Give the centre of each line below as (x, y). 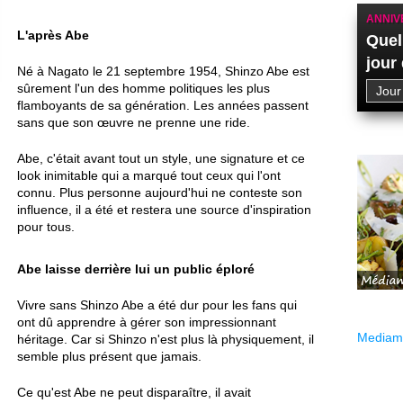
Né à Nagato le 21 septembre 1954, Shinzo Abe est (163, 71)
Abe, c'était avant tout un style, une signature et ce (161, 158)
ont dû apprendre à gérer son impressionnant (147, 322)
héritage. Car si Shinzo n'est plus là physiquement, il (166, 339)
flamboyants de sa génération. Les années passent (163, 105)
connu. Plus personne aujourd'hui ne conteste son (160, 193)
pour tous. (46, 227)
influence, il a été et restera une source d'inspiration (164, 210)
